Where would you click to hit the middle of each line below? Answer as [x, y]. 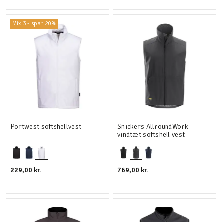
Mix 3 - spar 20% [34, 24]
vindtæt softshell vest [151, 135]
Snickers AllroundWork [153, 127]
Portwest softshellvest [46, 127]
